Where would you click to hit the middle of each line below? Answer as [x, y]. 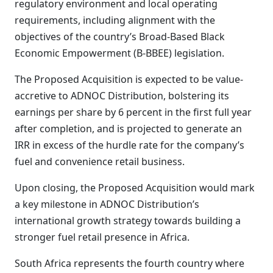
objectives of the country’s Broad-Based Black [120, 37]
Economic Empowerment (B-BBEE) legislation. [119, 53]
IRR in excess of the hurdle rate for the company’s [129, 145]
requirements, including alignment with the [115, 20]
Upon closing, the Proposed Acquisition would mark [135, 188]
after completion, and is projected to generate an [128, 129]
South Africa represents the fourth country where [129, 263]
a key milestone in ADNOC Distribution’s [107, 204]
